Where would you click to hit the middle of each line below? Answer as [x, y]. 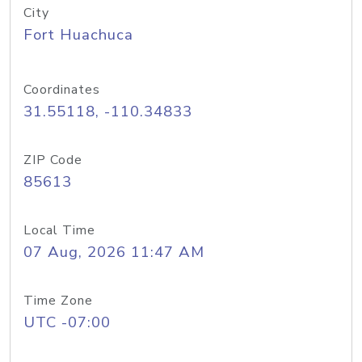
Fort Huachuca [78, 35]
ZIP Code [53, 160]
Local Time [59, 230]
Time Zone [58, 301]
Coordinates [62, 90]
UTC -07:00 [67, 322]
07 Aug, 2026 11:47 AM [114, 252]
